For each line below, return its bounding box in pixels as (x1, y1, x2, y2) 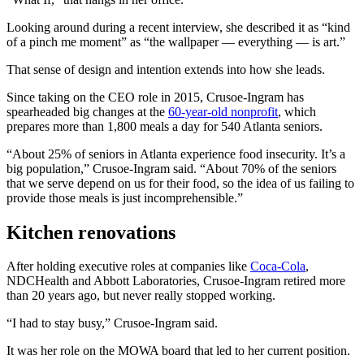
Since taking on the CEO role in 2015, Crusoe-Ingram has (6, 89, 304, 104)
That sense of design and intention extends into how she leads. (6, 62, 325, 76)
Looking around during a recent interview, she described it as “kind (6, 19, 350, 34)
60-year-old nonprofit (168, 104, 278, 119)
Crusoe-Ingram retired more (203, 274, 345, 288)
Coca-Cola (250, 259, 305, 274)
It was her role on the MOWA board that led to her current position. (6, 344, 350, 358)
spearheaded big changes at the (6, 104, 168, 119)
